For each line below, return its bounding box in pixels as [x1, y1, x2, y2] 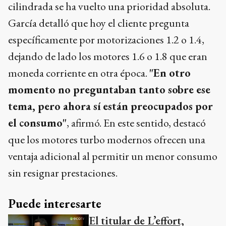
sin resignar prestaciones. [8, 165, 118, 180]
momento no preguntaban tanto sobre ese [8, 82, 210, 97]
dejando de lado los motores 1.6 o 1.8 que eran [8, 48, 207, 64]
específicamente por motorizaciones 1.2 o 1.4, [8, 32, 204, 47]
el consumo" [8, 115, 67, 130]
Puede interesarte [8, 195, 101, 211]
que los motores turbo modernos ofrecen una [8, 132, 205, 147]
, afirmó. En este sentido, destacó [67, 115, 206, 130]
